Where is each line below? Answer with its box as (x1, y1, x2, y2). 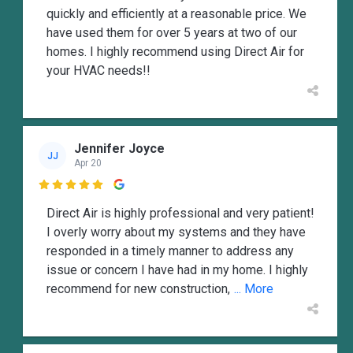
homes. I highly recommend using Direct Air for (46, 43, 304, 59)
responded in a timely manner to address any (46, 243, 294, 258)
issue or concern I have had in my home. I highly (46, 262, 308, 277)
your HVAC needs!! (46, 62, 150, 78)
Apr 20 (74, 158, 102, 169)
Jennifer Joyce (74, 141, 165, 157)
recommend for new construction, (46, 281, 230, 296)
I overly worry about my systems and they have (46, 224, 306, 240)
